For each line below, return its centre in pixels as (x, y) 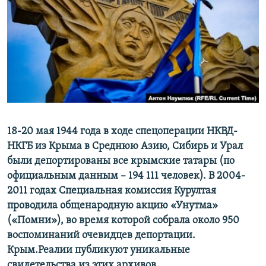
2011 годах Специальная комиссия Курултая (112, 191)
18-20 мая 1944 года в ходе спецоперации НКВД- (122, 132)
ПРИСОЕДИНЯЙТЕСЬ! (48, 10)
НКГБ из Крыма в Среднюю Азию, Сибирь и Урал (125, 147)
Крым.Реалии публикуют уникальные (99, 251)
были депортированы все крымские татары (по (121, 161)
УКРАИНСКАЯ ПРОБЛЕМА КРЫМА (77, 75)
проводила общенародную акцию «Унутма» (113, 206)
